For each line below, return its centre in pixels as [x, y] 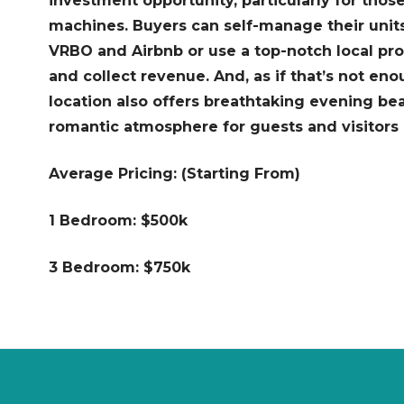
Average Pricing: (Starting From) [174, 174]
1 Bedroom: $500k [118, 221]
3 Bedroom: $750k [119, 268]
